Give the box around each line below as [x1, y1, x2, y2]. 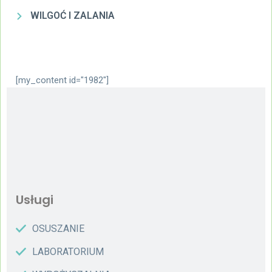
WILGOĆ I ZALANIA [30, 9, 115, 21]
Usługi [16, 191, 53, 208]
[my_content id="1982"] [16, 74, 109, 86]
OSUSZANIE [32, 222, 84, 234]
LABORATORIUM [32, 245, 104, 257]
